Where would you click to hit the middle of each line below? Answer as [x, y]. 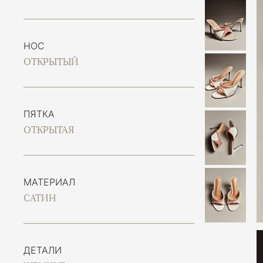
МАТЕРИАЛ [49, 182]
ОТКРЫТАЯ [49, 130]
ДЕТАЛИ [43, 250]
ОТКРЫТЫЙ [51, 62]
